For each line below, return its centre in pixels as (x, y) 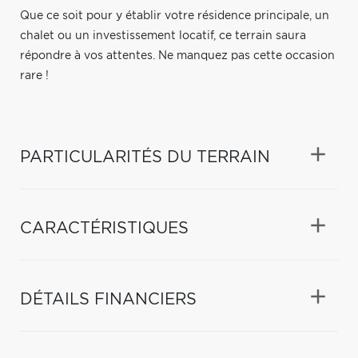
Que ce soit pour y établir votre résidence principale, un (175, 16)
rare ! (34, 76)
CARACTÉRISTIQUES (104, 228)
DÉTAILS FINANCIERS (108, 299)
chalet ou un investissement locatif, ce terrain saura (163, 36)
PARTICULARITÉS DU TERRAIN (145, 157)
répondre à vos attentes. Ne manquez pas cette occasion (177, 56)
